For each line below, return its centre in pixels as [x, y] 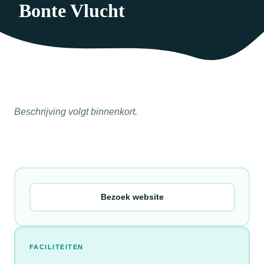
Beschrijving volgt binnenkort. [76, 112]
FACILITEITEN [56, 247]
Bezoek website [132, 197]
